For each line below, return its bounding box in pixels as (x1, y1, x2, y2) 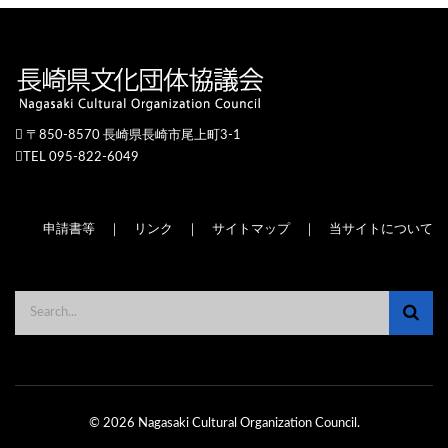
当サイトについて (329, 222, 433, 236)
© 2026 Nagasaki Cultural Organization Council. (88, 416, 360, 430)
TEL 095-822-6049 (23, 150, 139, 164)
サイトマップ (212, 222, 290, 236)
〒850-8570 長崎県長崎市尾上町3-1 (23, 128, 241, 142)
